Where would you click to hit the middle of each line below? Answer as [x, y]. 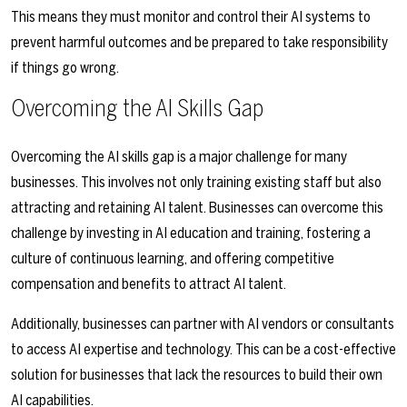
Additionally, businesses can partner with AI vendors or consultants [203, 324]
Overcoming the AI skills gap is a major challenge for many [179, 157]
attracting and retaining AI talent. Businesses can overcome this [197, 208]
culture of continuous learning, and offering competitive [173, 259]
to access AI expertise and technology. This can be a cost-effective [203, 350]
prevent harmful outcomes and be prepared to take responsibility [199, 43]
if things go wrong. [65, 68]
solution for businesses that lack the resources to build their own [197, 375]
